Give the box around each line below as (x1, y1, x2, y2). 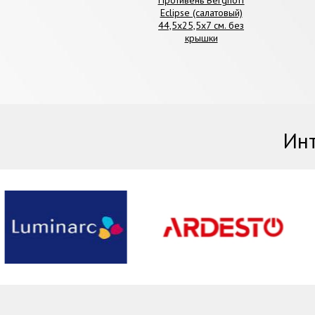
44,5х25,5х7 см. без (158, 18, 245, 32)
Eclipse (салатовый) (160, 6, 243, 19)
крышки (184, 31, 218, 44)
